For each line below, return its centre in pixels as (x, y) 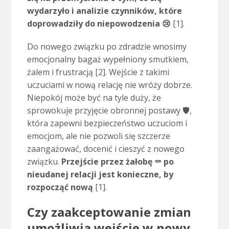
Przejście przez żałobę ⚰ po (117, 162)
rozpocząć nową (60, 187)
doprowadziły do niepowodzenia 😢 (100, 24)
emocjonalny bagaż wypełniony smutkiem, (108, 60)
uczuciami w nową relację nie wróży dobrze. (109, 85)
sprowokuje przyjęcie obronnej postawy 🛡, (109, 111)
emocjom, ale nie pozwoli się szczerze (98, 136)
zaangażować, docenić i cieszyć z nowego (106, 149)
